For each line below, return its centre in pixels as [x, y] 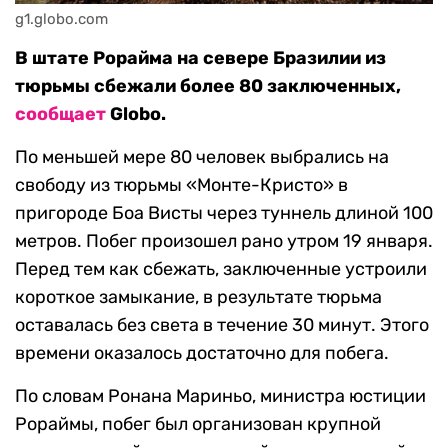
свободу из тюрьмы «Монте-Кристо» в [181, 185]
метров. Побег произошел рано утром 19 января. [224, 241]
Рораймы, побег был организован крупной [198, 424]
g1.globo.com [61, 19]
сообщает [60, 114]
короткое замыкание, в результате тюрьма [198, 297]
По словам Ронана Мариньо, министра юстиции [220, 396]
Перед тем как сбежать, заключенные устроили [221, 269]
